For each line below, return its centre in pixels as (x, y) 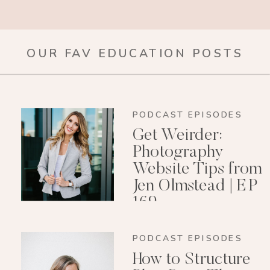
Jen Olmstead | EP (195, 187)
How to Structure (191, 260)
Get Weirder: (177, 136)
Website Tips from (197, 170)
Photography (178, 153)
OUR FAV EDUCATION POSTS (135, 54)
